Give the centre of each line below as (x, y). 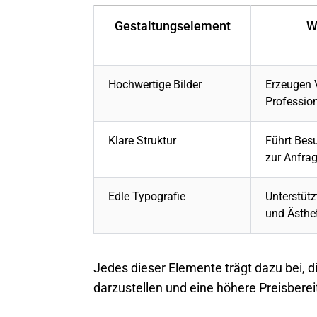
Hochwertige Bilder (155, 85)
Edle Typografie (147, 197)
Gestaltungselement (172, 26)
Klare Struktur (142, 141)
